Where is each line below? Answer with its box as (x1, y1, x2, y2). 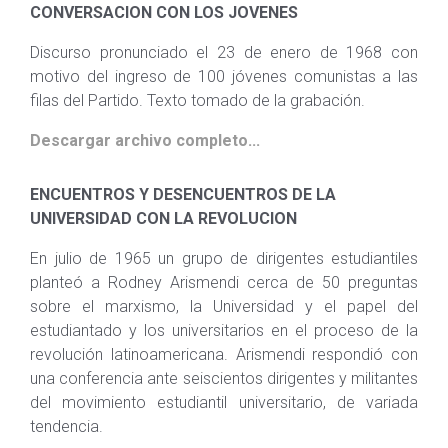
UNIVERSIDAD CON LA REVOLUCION (30, 209, 297, 228)
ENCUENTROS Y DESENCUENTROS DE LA (30, 185, 336, 204)
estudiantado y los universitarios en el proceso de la (30, 321, 418, 340)
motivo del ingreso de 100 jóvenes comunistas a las (30, 67, 418, 86)
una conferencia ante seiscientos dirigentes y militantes (30, 369, 418, 388)
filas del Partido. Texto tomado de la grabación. (30, 91, 365, 110)
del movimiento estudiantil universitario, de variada (30, 393, 418, 412)
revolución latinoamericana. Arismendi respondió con (30, 345, 418, 364)
